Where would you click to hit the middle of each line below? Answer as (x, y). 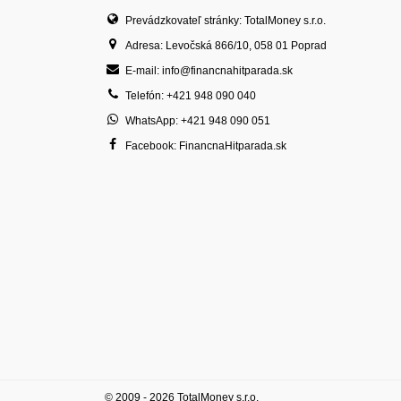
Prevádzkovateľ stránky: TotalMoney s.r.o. (226, 21)
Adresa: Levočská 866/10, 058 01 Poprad (226, 46)
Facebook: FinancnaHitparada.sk (206, 146)
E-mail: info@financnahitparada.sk (209, 71)
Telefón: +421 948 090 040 (191, 96)
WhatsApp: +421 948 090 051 (198, 121)
